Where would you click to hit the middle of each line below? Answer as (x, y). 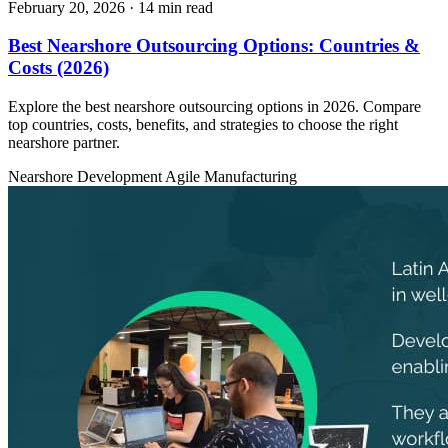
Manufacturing (250, 177)
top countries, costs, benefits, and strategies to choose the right (203, 125)
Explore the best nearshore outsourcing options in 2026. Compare (214, 107)
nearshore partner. (64, 143)
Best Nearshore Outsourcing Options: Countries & (214, 46)
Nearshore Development (86, 177)
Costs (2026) (58, 68)
